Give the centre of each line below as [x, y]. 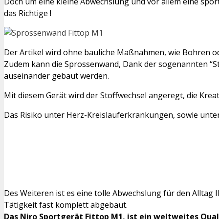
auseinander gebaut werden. [56, 76]
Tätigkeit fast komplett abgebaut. [66, 205]
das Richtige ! [28, 13]
